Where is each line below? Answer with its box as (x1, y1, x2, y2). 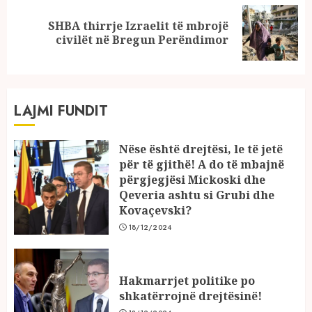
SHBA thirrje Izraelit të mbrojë (48, 17, 228, 33)
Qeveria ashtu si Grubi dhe (119, 187, 274, 203)
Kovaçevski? (119, 202, 192, 218)
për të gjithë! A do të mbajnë (119, 156, 284, 172)
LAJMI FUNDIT (14, 100, 108, 121)
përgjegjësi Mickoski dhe (119, 171, 265, 187)
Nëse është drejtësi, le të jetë (119, 141, 283, 157)
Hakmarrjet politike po (119, 272, 255, 288)
